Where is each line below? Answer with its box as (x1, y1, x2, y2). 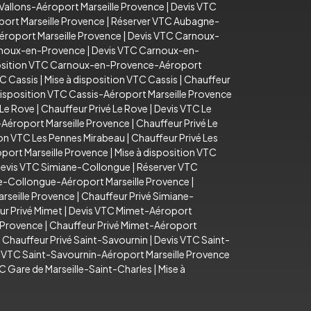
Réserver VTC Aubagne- (111, 14, 219, 27)
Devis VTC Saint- (154, 233, 230, 246)
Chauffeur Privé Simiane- (81, 189, 194, 202)
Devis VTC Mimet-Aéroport (69, 203, 192, 217)
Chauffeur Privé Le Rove (41, 101, 148, 115)
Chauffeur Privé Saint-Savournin (2, 233, 148, 246)
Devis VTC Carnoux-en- (92, 43, 199, 56)
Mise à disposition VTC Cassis (44, 72, 178, 85)
